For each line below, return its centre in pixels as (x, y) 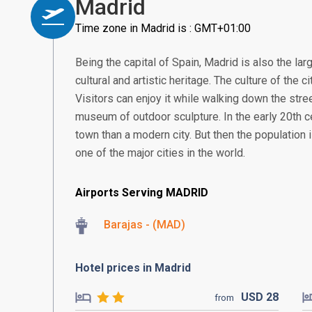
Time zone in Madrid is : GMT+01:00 (163, 28)
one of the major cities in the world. (160, 153)
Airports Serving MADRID (142, 193)
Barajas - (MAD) (145, 225)
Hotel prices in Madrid (133, 268)
